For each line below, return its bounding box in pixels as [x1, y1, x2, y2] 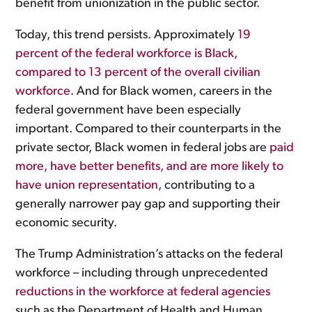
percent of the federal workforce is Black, [15, 47, 238, 61]
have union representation [15, 179, 159, 192]
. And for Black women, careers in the [70, 85, 273, 98]
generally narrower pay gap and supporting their [15, 198, 281, 211]
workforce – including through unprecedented [15, 267, 269, 280]
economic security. [15, 217, 118, 230]
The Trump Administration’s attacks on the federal [15, 248, 283, 261]
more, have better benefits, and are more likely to [15, 160, 284, 173]
